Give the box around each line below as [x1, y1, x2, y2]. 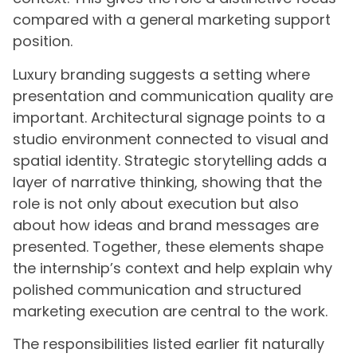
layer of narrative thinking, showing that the [13, 171, 322, 192]
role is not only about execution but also [13, 193, 299, 214]
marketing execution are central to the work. [13, 300, 328, 321]
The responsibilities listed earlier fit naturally [13, 334, 324, 355]
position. [13, 31, 73, 52]
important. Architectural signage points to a [13, 107, 325, 127]
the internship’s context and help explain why [13, 257, 332, 278]
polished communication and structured [13, 279, 301, 300]
